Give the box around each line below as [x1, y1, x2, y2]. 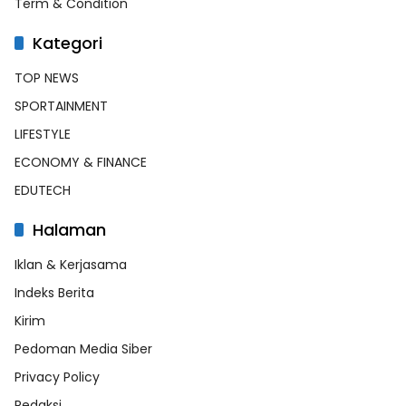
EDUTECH [14, 181, 71, 200]
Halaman [33, 218, 106, 242]
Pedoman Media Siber [14, 340, 152, 359]
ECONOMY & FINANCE [14, 153, 147, 172]
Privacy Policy [14, 368, 100, 387]
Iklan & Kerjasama [14, 256, 127, 275]
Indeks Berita [14, 284, 94, 303]
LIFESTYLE [14, 125, 71, 144]
